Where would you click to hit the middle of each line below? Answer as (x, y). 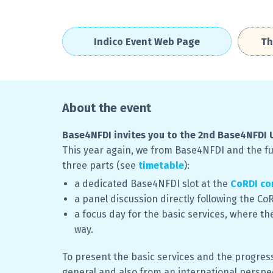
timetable (161, 166)
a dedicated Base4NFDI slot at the (152, 184)
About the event (107, 108)
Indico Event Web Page (147, 42)
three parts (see (100, 166)
